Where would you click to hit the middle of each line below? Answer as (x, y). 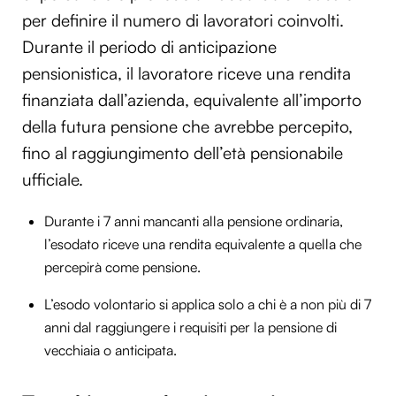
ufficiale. (53, 179)
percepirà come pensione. (122, 267)
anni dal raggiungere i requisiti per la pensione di (190, 327)
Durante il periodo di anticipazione (149, 46)
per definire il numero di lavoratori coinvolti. (183, 20)
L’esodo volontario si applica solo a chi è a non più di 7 (208, 304)
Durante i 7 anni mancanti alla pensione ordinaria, (194, 221)
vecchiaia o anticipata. (110, 350)
